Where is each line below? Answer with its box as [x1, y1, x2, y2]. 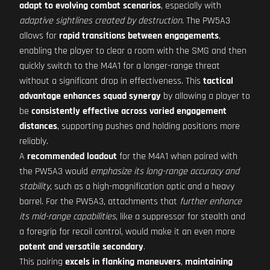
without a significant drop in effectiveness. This [19, 75, 203, 87]
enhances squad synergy [63, 90, 161, 102]
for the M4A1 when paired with [117, 150, 237, 163]
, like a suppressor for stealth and [116, 210, 245, 223]
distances [19, 120, 57, 133]
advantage [19, 90, 61, 102]
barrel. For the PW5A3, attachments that [19, 195, 180, 208]
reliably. [19, 135, 48, 148]
